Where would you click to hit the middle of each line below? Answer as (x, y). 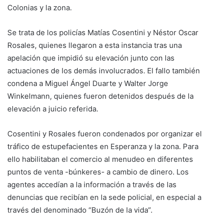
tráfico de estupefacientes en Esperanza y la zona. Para (103, 146)
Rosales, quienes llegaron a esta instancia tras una (95, 45)
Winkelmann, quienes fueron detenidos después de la (100, 96)
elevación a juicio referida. (53, 109)
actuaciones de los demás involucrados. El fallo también (104, 70)
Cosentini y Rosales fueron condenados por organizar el (105, 133)
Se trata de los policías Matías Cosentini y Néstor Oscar (103, 32)
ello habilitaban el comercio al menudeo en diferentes (100, 159)
